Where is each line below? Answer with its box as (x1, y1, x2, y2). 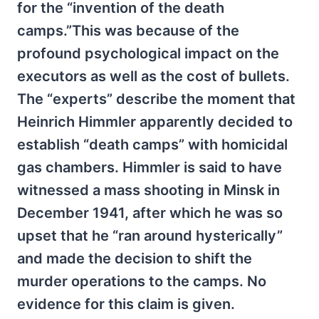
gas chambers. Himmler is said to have (17, 159, 282, 176)
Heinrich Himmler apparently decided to (17, 113, 293, 130)
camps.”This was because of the (17, 22, 239, 39)
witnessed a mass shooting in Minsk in (17, 182, 280, 199)
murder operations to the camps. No (17, 273, 266, 290)
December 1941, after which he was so (17, 204, 283, 221)
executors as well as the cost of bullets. (17, 68, 290, 85)
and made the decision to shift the (17, 250, 252, 267)
